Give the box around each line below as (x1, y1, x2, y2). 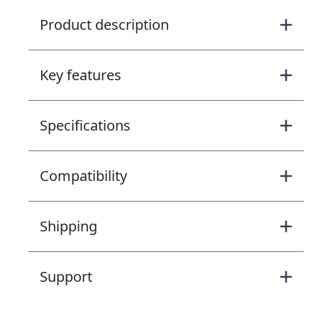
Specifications (40, 115, 131, 135)
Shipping (40, 216, 97, 236)
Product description (40, 14, 169, 34)
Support (40, 266, 92, 286)
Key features (40, 65, 121, 84)
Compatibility (40, 165, 127, 185)
